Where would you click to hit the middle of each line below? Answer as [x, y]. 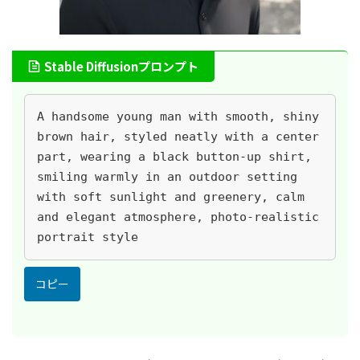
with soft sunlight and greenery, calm [171, 197]
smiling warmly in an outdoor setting [167, 177]
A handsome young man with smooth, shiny [178, 117]
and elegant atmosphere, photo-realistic [178, 217]
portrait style [88, 237]
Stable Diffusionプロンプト [121, 66]
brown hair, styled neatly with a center [178, 137]
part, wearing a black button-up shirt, [174, 157]
